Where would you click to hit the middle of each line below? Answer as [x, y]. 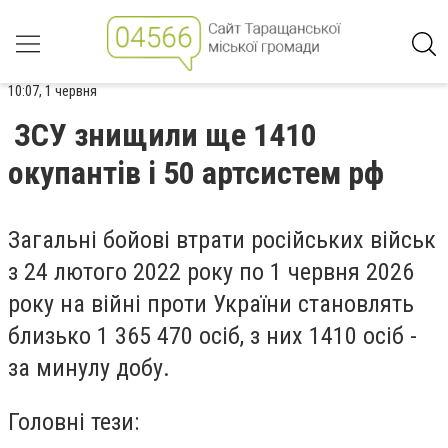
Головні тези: [73, 421]
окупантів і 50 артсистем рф [196, 173]
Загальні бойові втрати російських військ [222, 240]
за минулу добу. [89, 368]
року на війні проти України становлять [211, 304]
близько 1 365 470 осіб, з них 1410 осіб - [212, 336]
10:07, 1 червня [52, 91]
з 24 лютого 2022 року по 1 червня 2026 [211, 272]
